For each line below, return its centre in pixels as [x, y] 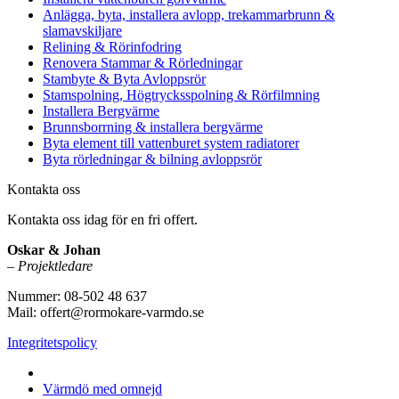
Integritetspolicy [52, 342]
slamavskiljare [82, 30]
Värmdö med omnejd [102, 388]
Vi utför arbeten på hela [109, 372]
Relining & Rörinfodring [112, 46]
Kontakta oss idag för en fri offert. [102, 219]
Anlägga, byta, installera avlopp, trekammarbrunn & [189, 14]
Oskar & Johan [54, 249]
